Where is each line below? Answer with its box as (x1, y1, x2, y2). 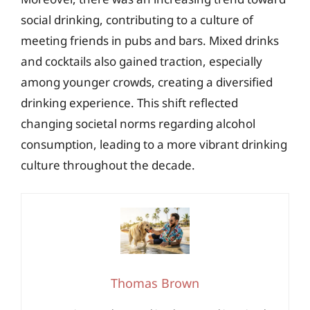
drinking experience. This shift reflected (21, 94, 238, 111)
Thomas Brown (111, 275, 199, 291)
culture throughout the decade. (21, 156, 195, 173)
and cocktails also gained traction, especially (21, 53, 262, 69)
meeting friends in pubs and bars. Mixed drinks (21, 32, 279, 48)
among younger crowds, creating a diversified (21, 73, 273, 90)
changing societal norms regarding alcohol (21, 115, 255, 131)
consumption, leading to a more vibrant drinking (21, 136, 287, 152)
